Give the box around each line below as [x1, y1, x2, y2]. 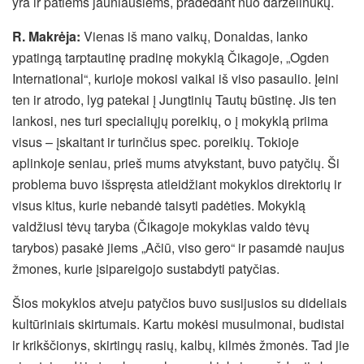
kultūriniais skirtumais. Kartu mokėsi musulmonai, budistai [12, 314, 344, 333]
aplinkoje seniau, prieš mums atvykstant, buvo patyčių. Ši [12, 153, 340, 172]
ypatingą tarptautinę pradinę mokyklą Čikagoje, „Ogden [12, 47, 329, 67]
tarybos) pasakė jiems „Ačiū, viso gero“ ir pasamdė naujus [12, 237, 344, 257]
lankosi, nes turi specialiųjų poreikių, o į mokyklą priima [12, 110, 328, 130]
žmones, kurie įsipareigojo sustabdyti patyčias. [12, 258, 279, 278]
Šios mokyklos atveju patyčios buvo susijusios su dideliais [12, 292, 347, 312]
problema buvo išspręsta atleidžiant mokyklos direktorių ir [12, 174, 341, 193]
